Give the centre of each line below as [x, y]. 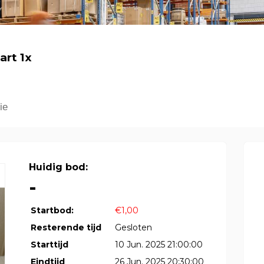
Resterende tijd [66, 228]
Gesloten [133, 228]
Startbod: [52, 211]
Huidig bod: [58, 167]
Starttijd [49, 245]
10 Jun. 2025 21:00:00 [159, 245]
